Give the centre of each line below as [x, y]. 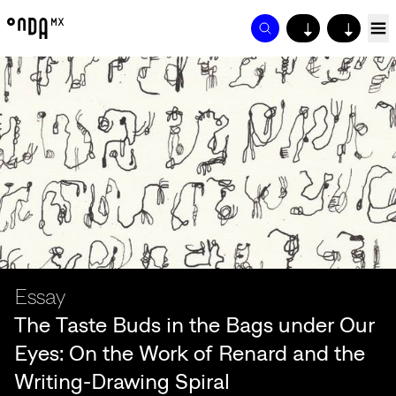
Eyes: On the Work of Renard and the [190, 353]
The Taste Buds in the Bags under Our [194, 325]
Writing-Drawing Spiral [122, 381]
